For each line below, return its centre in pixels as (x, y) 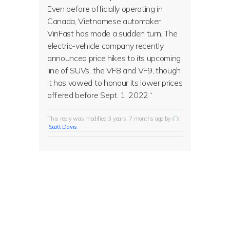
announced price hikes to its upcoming (114, 58)
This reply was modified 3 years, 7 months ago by (110, 119)
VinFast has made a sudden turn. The (112, 33)
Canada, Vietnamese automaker (104, 21)
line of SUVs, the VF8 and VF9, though (114, 70)
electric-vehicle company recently (106, 46)
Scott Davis (63, 127)
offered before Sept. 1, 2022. (98, 95)
